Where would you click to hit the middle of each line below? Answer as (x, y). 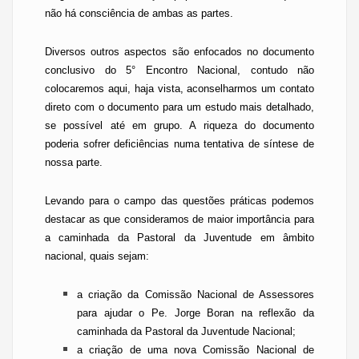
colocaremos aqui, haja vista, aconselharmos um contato (179, 89)
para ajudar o (114, 313)
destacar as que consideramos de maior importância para (179, 219)
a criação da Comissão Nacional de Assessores (196, 294)
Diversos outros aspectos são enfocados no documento (179, 52)
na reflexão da (274, 313)
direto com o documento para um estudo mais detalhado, (179, 107)
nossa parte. (74, 162)
